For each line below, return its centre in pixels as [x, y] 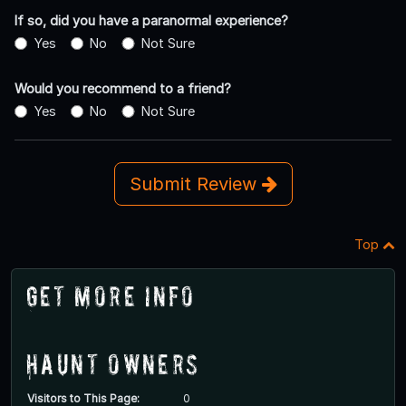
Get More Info [111, 296]
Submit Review [195, 184]
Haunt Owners [113, 364]
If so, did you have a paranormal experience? [151, 21]
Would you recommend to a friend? [123, 89]
